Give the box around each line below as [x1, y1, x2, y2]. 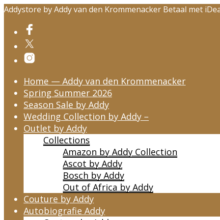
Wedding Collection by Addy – [24, 110, 149, 122]
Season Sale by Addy [24, 99, 109, 110]
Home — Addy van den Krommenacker [24, 75, 186, 87]
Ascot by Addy [63, 158, 122, 169]
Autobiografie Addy [24, 205, 105, 217]
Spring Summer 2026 [24, 87, 112, 99]
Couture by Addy [24, 193, 94, 205]
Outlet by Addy [24, 122, 87, 134]
